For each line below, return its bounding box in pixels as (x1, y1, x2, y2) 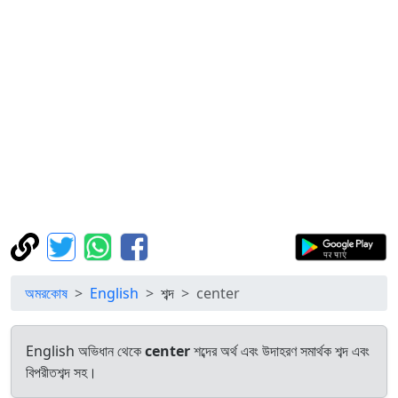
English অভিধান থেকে (26, 341, 145, 361)
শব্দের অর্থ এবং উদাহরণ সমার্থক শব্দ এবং (190, 341, 370, 361)
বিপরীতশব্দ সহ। (26, 362, 97, 382)
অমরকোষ (25, 283, 68, 303)
